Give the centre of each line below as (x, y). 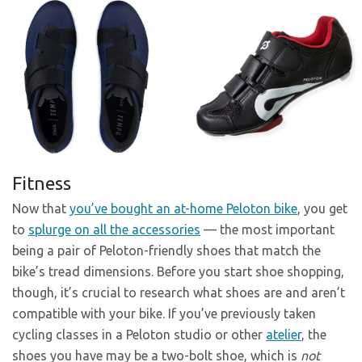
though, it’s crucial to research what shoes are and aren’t (179, 292)
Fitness (42, 183)
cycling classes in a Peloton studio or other (139, 334)
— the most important (267, 229)
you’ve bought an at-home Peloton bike (183, 208)
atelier (284, 334)
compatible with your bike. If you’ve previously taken (164, 313)
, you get (322, 208)
